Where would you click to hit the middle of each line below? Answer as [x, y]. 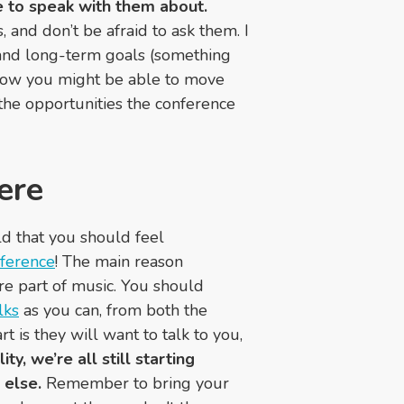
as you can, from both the [113, 311]
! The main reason [119, 262]
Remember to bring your [135, 384]
